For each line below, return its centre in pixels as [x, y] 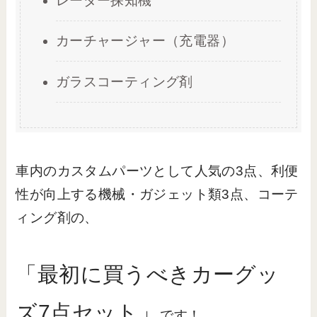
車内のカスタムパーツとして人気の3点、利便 [157, 171]
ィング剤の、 [57, 217]
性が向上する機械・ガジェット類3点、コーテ [157, 194]
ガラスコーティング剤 [124, 81]
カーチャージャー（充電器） [145, 41]
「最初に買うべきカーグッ [148, 275]
